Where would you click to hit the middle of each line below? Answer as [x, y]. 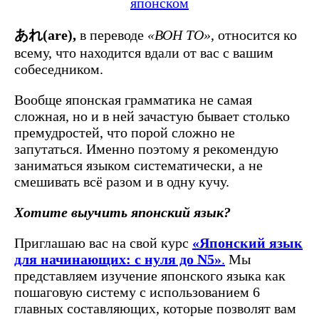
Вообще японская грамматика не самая [133, 99]
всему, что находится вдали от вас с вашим [144, 52]
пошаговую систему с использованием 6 [137, 292]
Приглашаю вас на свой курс [103, 242]
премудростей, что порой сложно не [125, 132]
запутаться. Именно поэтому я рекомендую [146, 148]
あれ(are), [45, 35]
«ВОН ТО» [179, 35]
